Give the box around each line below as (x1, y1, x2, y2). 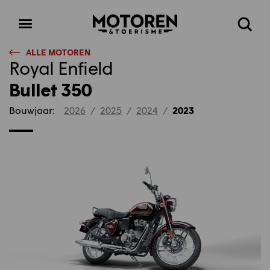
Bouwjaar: (9, 104, 55, 116)
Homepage (93, 16, 142, 27)
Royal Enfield (9, 57, 113, 78)
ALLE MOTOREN (26, 47, 90, 57)
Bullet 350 (9, 78, 92, 100)
